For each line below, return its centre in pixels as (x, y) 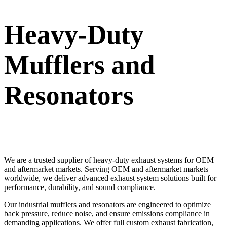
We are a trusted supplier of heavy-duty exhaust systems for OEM (109, 160)
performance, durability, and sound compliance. (80, 187)
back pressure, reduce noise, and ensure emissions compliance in (107, 214)
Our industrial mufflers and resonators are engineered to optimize (107, 205)
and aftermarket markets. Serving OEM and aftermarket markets (106, 169)
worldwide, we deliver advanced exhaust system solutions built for (110, 178)
